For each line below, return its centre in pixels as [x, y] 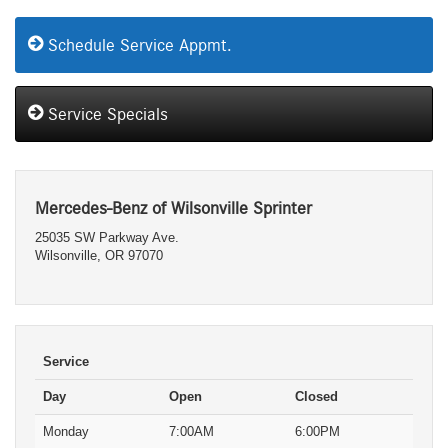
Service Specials [105, 114]
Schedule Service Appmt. [137, 45]
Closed [316, 396]
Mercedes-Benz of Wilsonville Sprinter [173, 208]
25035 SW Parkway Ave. [107, 237]
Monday [66, 431]
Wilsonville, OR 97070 [99, 255]
